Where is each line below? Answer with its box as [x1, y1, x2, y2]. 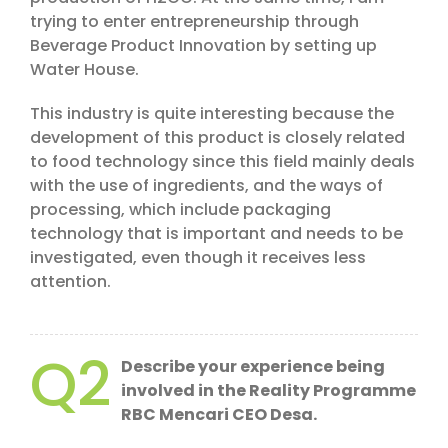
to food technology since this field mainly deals [30, 150, 415, 174]
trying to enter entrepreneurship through [30, 10, 359, 34]
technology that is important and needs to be [30, 222, 403, 246]
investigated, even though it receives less [30, 246, 366, 270]
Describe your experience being [121, 355, 385, 379]
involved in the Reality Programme [121, 379, 416, 403]
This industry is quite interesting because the [30, 102, 394, 126]
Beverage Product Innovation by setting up [30, 34, 377, 58]
